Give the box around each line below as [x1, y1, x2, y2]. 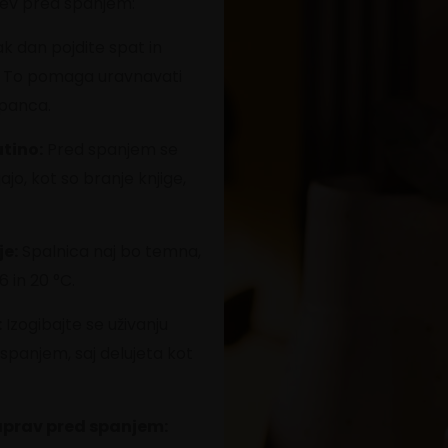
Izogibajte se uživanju [2, 312, 168, 336]
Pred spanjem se [43, 137, 178, 161]
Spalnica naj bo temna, [18, 239, 201, 263]
